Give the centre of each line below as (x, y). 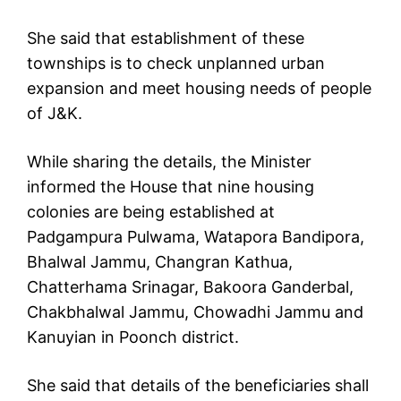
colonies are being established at (151, 212)
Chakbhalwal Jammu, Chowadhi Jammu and (195, 312)
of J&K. (55, 114)
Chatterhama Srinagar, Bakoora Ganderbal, (190, 287)
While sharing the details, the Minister (169, 162)
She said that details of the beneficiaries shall (198, 386)
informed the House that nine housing (171, 187)
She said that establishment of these (166, 38)
